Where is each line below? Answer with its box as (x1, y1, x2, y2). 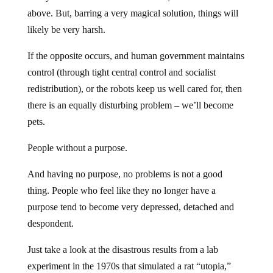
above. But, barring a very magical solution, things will (27, 7, 238, 18)
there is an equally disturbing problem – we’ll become (27, 99, 233, 110)
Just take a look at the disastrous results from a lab (27, 244, 218, 255)
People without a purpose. (27, 142, 127, 153)
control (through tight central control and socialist (27, 66, 216, 77)
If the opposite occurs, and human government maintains (27, 50, 244, 61)
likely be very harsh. (27, 24, 105, 35)
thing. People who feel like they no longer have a (27, 185, 216, 196)
